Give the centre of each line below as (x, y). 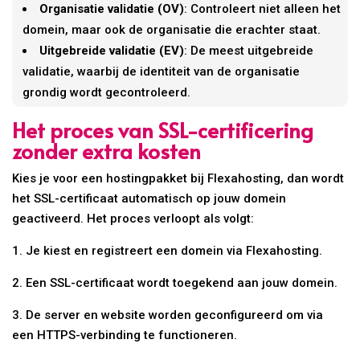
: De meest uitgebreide (249, 51)
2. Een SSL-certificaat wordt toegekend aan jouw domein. (175, 283)
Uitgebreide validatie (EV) (112, 51)
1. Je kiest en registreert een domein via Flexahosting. (168, 251)
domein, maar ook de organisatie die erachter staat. (172, 30)
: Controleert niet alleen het (263, 9)
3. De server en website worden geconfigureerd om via (168, 315)
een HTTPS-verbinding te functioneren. (125, 335)
